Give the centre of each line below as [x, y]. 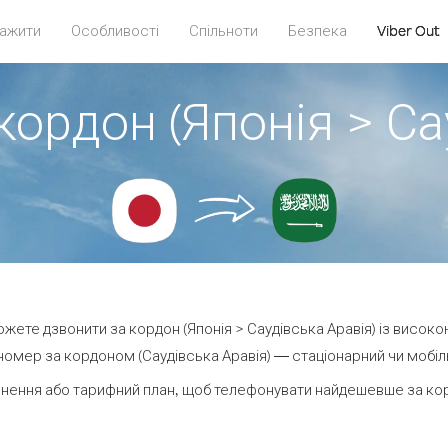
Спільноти [223, 30]
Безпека [317, 30]
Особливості [114, 30]
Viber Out [408, 30]
